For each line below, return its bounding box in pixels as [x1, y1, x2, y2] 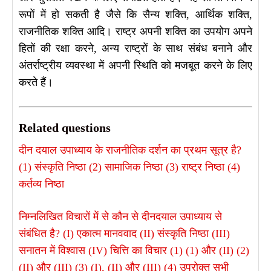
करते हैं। [19, 76, 53, 89]
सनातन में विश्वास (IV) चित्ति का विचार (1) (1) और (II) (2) [19, 244, 249, 257]
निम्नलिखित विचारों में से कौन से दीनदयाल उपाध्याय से [19, 211, 222, 223]
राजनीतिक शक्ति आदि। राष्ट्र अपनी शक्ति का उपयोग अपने [19, 25, 252, 38]
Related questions [19, 121, 111, 135]
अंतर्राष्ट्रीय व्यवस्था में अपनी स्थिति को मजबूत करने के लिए [19, 59, 252, 72]
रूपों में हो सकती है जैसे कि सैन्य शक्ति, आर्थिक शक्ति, [19, 8, 252, 21]
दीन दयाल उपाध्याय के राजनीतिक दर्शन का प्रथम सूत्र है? [19, 144, 241, 157]
